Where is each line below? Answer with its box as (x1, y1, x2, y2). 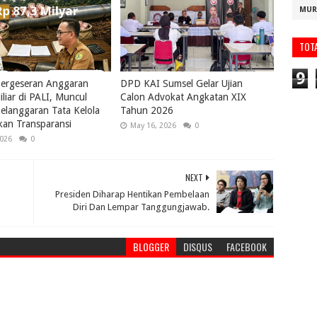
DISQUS (183, 239, 213, 254)
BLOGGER (133, 239, 170, 254)
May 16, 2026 (130, 121, 177, 130)
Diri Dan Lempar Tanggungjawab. (73, 202, 210, 212)
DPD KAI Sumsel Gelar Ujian (120, 78, 243, 89)
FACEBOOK (226, 239, 267, 254)
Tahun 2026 (120, 105, 174, 116)
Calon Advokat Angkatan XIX (120, 91, 247, 103)
